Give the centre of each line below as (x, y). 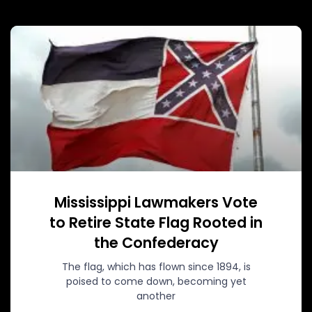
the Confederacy (156, 242)
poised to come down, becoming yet (156, 281)
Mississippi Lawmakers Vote (156, 202)
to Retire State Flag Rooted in (156, 222)
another (156, 296)
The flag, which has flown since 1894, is (156, 266)
